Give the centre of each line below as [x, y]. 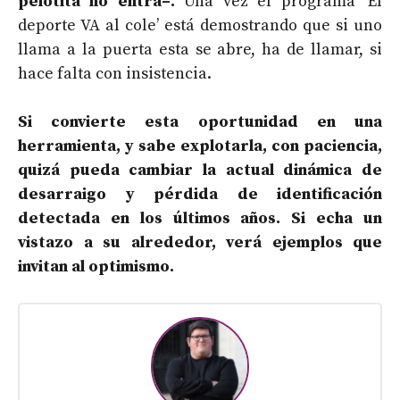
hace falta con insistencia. [115, 73]
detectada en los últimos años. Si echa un [200, 218]
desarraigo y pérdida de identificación [200, 194]
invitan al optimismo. [96, 266]
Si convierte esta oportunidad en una [200, 121]
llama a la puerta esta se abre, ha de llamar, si [200, 49]
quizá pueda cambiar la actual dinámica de [200, 170]
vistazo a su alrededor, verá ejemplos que [200, 242]
